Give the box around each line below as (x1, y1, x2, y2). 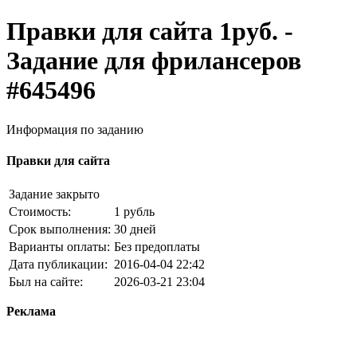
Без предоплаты (114, 240, 200, 254)
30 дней (114, 222, 156, 237)
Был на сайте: (9, 275, 83, 289)
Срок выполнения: (9, 222, 111, 237)
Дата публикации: (9, 257, 108, 272)
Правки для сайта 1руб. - (6, 17, 293, 46)
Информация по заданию (6, 122, 143, 136)
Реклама (6, 304, 56, 319)
